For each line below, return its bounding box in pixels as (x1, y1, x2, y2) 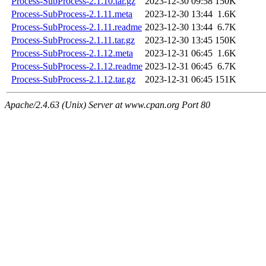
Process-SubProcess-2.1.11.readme (11, 22, 142, 33)
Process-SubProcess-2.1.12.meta (11, 48, 133, 59)
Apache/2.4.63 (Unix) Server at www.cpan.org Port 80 (5, 100, 210, 110)
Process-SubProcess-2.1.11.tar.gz (11, 35, 135, 46)
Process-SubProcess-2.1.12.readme (11, 61, 142, 72)
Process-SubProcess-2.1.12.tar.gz (11, 74, 135, 85)
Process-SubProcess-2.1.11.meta (11, 9, 132, 20)
